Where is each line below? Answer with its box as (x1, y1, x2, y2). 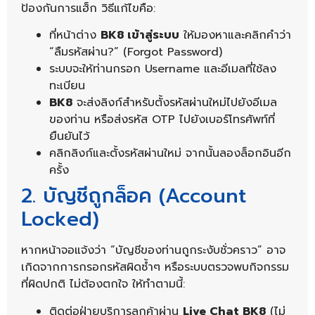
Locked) (21, 204, 99, 235)
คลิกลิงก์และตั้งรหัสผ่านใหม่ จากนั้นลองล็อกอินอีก (49, 145, 291, 162)
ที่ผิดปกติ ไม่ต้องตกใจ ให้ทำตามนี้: (21, 276, 185, 293)
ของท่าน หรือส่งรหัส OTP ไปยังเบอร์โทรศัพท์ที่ (49, 111, 275, 129)
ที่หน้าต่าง (49, 27, 101, 44)
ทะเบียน (49, 77, 85, 95)
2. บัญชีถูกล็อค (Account (21, 181, 246, 212)
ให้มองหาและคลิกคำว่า (179, 27, 291, 44)
